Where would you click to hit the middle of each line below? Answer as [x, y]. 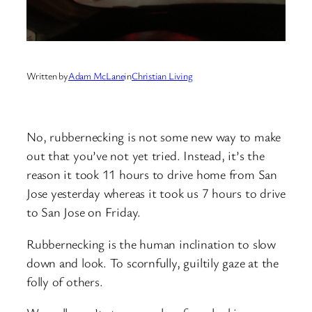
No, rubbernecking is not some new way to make [154, 137]
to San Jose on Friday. [84, 212]
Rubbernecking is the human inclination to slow [151, 243]
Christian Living [162, 76]
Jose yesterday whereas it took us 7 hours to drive [156, 193]
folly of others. [65, 281]
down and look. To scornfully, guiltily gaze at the [153, 262]
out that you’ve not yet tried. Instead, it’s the [146, 156]
